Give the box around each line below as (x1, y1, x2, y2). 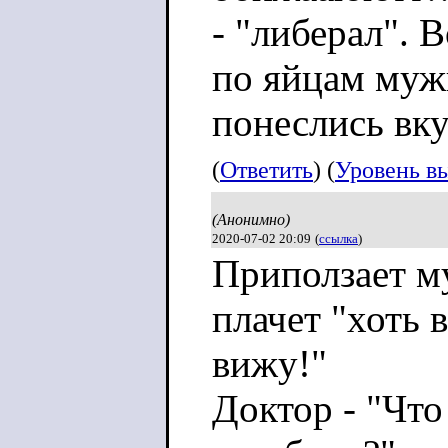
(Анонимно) (212, 211, 290, 228)
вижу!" (212, 342, 327, 385)
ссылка (319, 231, 358, 246)
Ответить (220, 156, 313, 184)
